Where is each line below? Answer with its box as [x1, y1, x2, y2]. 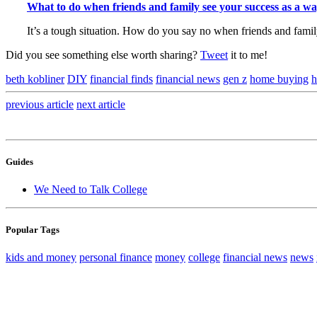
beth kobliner [6, 72, 64, 85]
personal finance [79, 251, 152, 264]
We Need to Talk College [34, 183, 147, 195]
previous [6, 98, 47, 110]
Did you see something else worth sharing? [6, 48, 200, 61]
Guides [6, 156, 33, 167]
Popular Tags [6, 224, 59, 236]
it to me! [228, 48, 267, 61]
